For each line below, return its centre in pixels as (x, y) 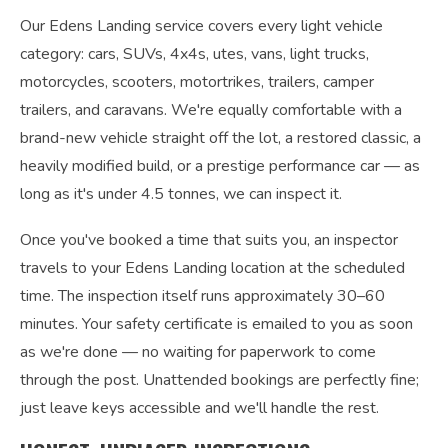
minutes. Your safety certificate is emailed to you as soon (216, 324)
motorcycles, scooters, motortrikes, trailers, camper (197, 82)
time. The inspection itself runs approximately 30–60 (202, 296)
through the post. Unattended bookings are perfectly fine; (219, 380)
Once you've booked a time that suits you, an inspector (209, 240)
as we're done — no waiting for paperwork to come (198, 352)
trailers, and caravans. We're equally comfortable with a (211, 110)
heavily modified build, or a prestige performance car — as (220, 166)
